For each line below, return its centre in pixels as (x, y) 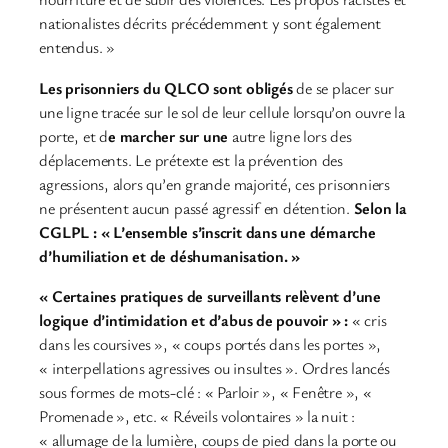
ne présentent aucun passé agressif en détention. (196, 207)
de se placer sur (343, 87)
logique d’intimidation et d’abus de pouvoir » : (194, 319)
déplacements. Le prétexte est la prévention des (191, 159)
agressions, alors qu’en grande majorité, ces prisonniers (215, 183)
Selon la (380, 207)
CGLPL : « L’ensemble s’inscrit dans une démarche (207, 231)
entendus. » (77, 47)
